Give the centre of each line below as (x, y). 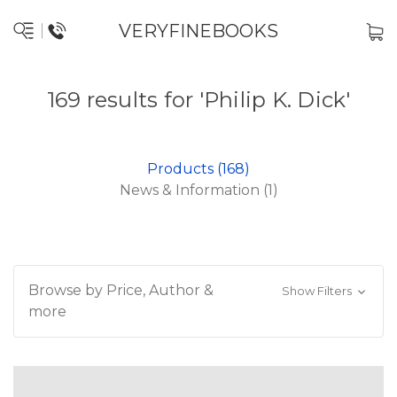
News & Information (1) (198, 190)
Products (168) (198, 169)
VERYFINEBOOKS (198, 31)
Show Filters (318, 291)
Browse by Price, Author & (121, 290)
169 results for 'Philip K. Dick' (198, 100)
